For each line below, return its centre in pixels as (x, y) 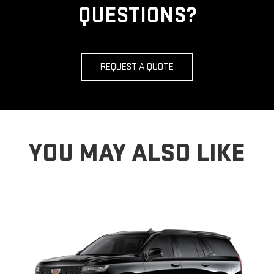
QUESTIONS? (137, 16)
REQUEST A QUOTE (137, 67)
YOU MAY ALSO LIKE (137, 154)
